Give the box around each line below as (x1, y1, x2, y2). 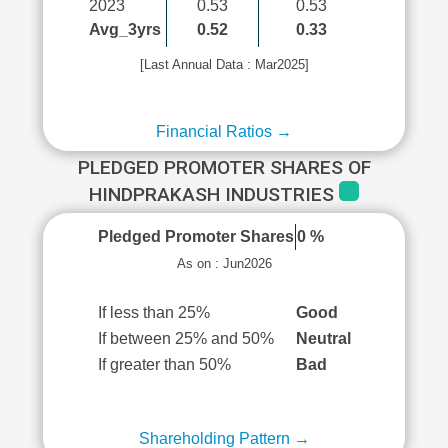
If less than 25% (97, 304, 210, 321)
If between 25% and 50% (97, 330, 274, 347)
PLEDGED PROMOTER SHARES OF (77, 156, 371, 179)
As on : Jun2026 (176, 256, 272, 271)
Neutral (295, 330, 351, 347)
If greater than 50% (97, 356, 231, 373)
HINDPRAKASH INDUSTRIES (89, 183, 339, 206)
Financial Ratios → (156, 123, 292, 140)
